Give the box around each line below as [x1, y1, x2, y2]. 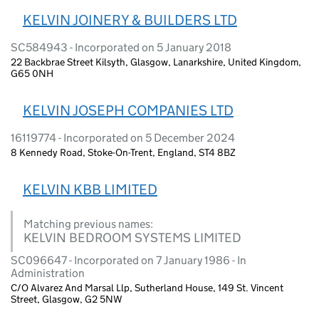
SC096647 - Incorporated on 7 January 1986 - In [11, 253, 246, 267]
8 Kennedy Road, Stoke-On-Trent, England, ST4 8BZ [11, 145, 236, 159]
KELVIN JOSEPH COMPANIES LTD [23, 101, 234, 119]
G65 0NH [11, 66, 53, 80]
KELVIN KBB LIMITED [23, 180, 157, 198]
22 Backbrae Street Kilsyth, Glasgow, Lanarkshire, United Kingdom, [11, 55, 301, 68]
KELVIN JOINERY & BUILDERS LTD [23, 11, 237, 28]
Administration [11, 266, 85, 280]
